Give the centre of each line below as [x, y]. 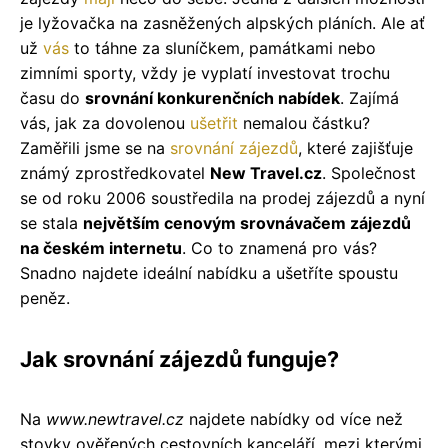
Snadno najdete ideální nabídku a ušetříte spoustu [209, 272]
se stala [51, 222]
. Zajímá [369, 97]
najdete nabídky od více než [293, 418]
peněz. [45, 297]
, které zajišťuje [355, 147]
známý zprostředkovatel [115, 172]
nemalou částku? [304, 122]
